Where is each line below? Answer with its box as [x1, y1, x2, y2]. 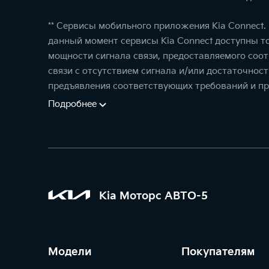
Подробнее [48, 98, 97, 110]
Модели [48, 246, 92, 258]
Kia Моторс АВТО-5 [99, 189, 208, 202]
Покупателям [181, 246, 255, 258]
